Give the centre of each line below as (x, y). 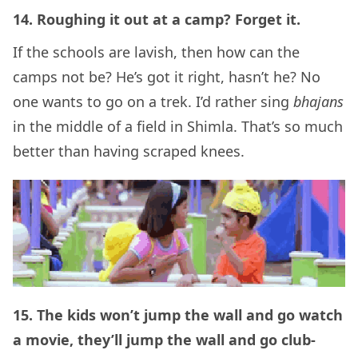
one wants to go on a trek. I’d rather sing (153, 101)
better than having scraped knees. (129, 151)
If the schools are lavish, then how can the (156, 52)
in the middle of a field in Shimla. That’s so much (178, 126)
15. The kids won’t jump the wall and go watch (178, 314)
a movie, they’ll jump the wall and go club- (164, 339)
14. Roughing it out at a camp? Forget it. (157, 19)
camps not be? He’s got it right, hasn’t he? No (167, 76)
